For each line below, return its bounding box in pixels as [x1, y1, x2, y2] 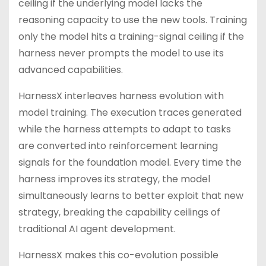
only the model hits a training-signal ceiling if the [18, 30, 244, 43]
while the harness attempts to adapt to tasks [18, 122, 231, 136]
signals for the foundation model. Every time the [18, 156, 242, 169]
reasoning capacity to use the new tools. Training [18, 13, 247, 27]
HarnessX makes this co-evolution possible [18, 248, 218, 262]
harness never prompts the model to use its [18, 46, 224, 60]
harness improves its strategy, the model [18, 172, 210, 186]
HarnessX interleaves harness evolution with [18, 89, 224, 103]
